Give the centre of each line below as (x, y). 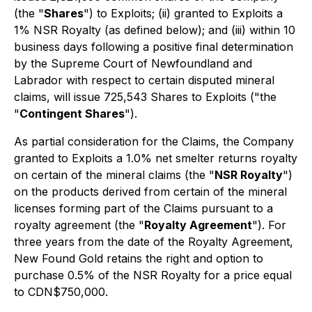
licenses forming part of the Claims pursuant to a (143, 208)
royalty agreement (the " (79, 225)
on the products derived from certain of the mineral (150, 192)
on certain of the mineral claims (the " (114, 175)
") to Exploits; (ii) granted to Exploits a (183, 13)
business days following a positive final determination (154, 47)
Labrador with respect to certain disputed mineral (144, 80)
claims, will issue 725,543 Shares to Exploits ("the (145, 97)
